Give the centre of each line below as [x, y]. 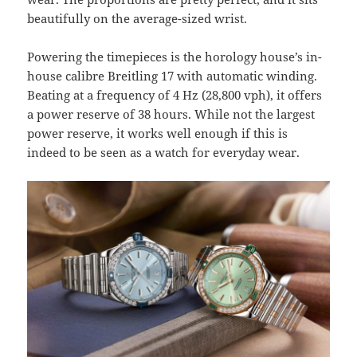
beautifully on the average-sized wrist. [137, 18]
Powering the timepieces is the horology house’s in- [175, 56]
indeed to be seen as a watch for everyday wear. [164, 152]
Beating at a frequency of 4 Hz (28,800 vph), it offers [175, 94]
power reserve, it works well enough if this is [158, 133]
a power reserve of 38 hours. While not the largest [171, 114]
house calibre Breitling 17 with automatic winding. [173, 75]
